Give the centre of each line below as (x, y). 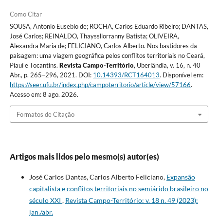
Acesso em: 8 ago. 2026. (44, 95)
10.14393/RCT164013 (126, 75)
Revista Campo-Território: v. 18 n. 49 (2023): (131, 200)
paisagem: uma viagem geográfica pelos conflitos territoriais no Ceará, (107, 56)
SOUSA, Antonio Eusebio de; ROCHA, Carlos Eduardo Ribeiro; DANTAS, (109, 27)
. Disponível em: (181, 75)
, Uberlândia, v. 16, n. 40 (167, 65)
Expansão (181, 177)
